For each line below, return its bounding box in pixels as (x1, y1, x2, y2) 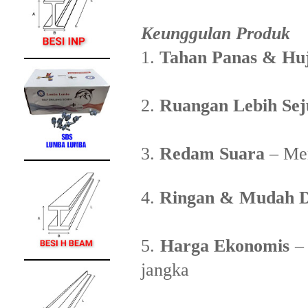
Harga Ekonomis (159, 236, 289, 256)
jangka (141, 260, 194, 280)
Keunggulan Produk (141, 23, 290, 43)
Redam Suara (159, 144, 265, 164)
